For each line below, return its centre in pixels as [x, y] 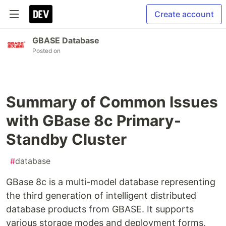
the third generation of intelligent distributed [101, 195]
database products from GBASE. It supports [100, 209]
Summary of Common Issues [112, 102]
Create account [184, 14]
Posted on [46, 51]
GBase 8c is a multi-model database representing [111, 182]
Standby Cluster [66, 139]
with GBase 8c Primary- [94, 121]
